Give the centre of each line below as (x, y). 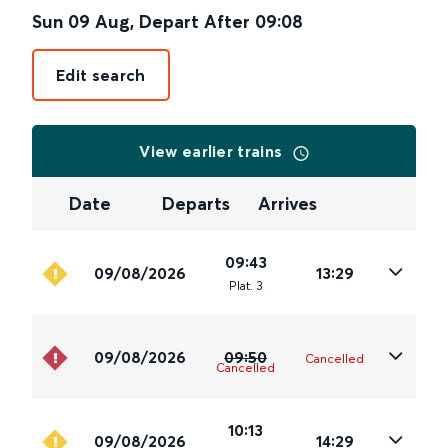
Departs (196, 204)
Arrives (287, 204)
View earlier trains (213, 151)
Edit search (101, 75)
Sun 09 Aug (81, 21)
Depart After (194, 21)
